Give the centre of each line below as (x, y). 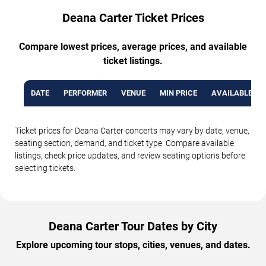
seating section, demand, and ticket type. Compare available (124, 143)
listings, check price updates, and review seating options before (130, 156)
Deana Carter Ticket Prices (133, 18)
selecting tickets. (45, 168)
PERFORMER (85, 93)
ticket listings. (133, 61)
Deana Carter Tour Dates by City (133, 227)
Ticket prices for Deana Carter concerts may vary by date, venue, (132, 131)
